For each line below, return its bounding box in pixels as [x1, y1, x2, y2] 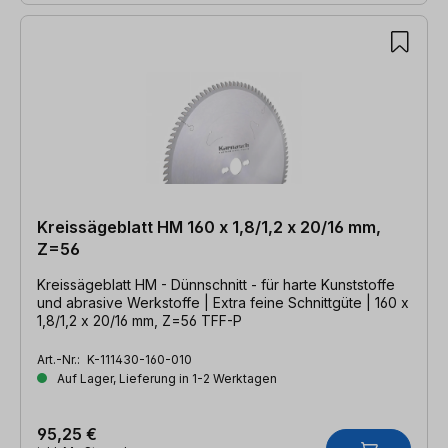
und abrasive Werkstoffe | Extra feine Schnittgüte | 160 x [37, 293, 409, 311]
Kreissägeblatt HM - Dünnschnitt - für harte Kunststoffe [37, 275, 395, 293]
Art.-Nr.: [37, 351, 83, 367]
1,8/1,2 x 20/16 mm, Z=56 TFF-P [37, 311, 242, 329]
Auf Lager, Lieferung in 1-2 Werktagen [54, 370, 277, 386]
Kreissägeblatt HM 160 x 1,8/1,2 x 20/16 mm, [37, 216, 381, 237]
